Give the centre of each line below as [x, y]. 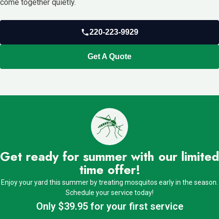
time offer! [109, 170]
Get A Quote [109, 57]
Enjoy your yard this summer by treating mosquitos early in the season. [109, 183]
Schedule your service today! [109, 193]
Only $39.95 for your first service [109, 207]
